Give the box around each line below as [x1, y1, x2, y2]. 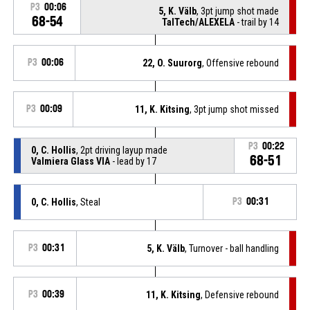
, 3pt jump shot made [197, 5, 280, 17]
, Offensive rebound [202, 57, 280, 69]
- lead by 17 [109, 155, 156, 167]
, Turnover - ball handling [185, 242, 280, 254]
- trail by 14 [235, 16, 280, 28]
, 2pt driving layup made [75, 144, 167, 156]
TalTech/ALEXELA [162, 16, 235, 28]
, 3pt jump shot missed [190, 103, 280, 115]
